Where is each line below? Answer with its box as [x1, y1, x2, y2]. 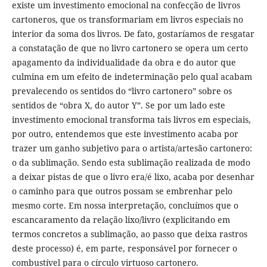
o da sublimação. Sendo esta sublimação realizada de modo [11, 156, 250, 168]
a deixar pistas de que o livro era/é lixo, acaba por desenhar [11, 170, 254, 182]
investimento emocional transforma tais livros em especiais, [11, 113, 251, 125]
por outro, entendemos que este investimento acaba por [11, 128, 238, 139]
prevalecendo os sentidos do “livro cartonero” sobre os [11, 85, 232, 97]
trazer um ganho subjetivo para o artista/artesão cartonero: [11, 142, 252, 154]
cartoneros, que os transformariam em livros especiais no [11, 13, 243, 25]
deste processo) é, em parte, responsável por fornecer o [11, 242, 237, 254]
